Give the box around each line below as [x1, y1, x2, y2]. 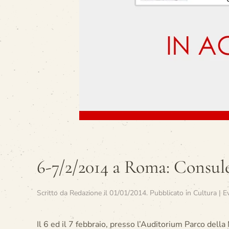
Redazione [70, 188, 102, 198]
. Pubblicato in [146, 188, 193, 198]
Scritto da [37, 188, 70, 198]
